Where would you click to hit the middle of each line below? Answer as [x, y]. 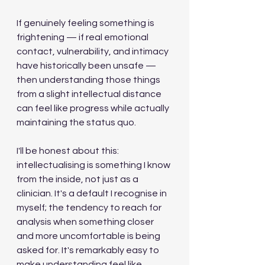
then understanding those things [89, 80]
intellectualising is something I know [94, 165]
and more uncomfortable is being [89, 236]
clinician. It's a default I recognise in [93, 193]
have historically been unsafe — [87, 66]
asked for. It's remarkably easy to [89, 250]
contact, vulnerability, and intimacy [93, 51]
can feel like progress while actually [94, 108]
